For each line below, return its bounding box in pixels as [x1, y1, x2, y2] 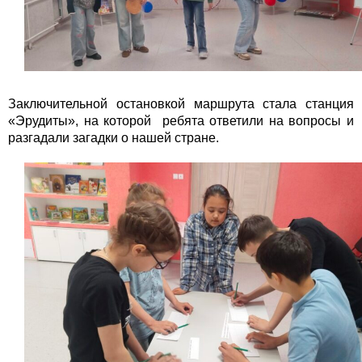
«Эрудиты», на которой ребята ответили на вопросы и [8, 114, 354, 128]
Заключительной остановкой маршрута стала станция [8, 97, 354, 112]
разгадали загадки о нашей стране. [8, 131, 219, 145]
